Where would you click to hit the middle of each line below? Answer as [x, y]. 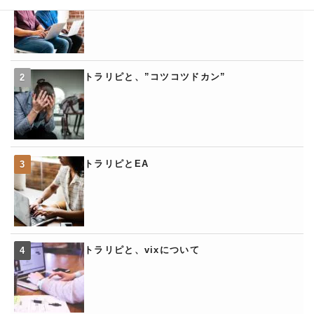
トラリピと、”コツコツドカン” [155, 77]
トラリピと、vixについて [142, 250]
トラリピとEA [117, 163]
